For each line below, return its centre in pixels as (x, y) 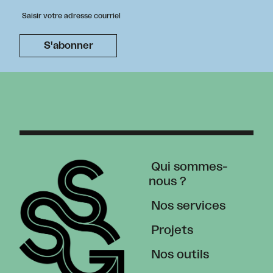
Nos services (188, 206)
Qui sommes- (190, 167)
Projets (172, 230)
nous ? (167, 182)
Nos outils (180, 255)
